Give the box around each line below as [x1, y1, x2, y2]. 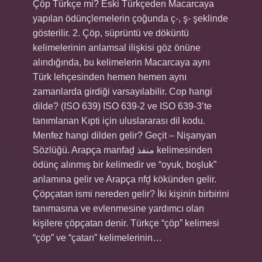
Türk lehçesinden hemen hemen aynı [33, 72, 187, 82]
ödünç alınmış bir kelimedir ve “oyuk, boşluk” [33, 160, 216, 170]
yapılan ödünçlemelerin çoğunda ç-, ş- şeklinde [33, 13, 228, 23]
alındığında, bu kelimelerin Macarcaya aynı [33, 57, 210, 67]
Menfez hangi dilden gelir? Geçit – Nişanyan [33, 130, 216, 140]
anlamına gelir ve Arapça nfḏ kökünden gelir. [33, 174, 216, 184]
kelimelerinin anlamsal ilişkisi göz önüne [33, 43, 201, 53]
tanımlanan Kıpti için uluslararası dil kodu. [33, 116, 205, 126]
